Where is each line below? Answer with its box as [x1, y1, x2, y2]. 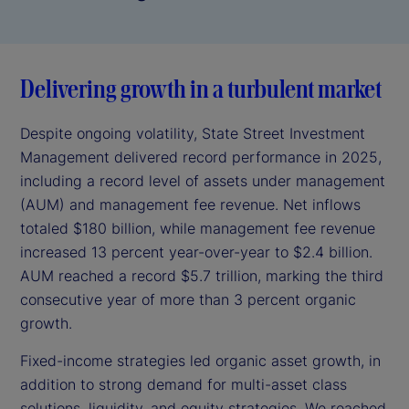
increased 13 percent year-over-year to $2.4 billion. [20, 243, 372, 262]
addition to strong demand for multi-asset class [20, 375, 347, 394]
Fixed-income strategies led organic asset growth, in [20, 351, 381, 371]
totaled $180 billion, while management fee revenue [20, 219, 375, 238]
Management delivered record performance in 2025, [20, 148, 382, 167]
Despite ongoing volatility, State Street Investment [20, 124, 365, 143]
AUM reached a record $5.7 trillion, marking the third [20, 267, 383, 286]
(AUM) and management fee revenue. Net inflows [20, 195, 361, 215]
